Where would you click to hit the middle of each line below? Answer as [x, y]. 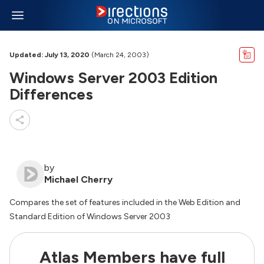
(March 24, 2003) [119, 55]
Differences [51, 94]
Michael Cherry [78, 179]
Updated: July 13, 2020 [49, 55]
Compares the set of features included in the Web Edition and [125, 202]
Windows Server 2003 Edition [113, 78]
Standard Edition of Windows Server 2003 [90, 217]
